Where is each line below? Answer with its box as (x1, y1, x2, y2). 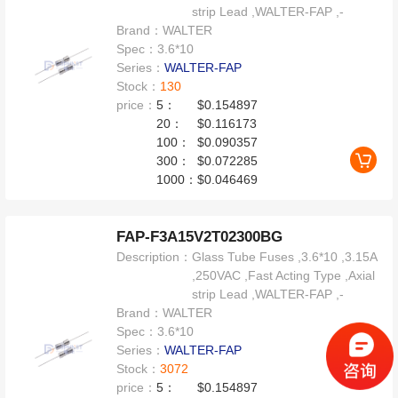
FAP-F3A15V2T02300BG (116, 228, 283, 246)
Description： (116, 250, 193, 265)
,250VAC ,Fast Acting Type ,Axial (192, 268, 376, 283)
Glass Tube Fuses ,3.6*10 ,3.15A (192, 250, 378, 265)
